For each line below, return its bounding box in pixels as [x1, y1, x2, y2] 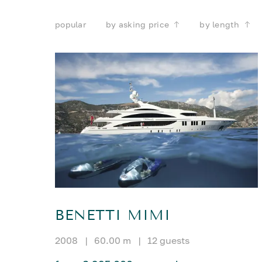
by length [199, 19, 240, 29]
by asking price [106, 19, 170, 29]
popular [55, 19, 87, 29]
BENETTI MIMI [55, 207, 171, 224]
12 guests [147, 235, 190, 247]
